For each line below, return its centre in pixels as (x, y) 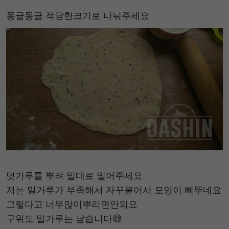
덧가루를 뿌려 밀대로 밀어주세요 (74, 175)
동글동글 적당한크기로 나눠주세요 (78, 16)
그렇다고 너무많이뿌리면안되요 (72, 204)
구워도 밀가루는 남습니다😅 (64, 218)
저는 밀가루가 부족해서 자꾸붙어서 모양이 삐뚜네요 (114, 190)
